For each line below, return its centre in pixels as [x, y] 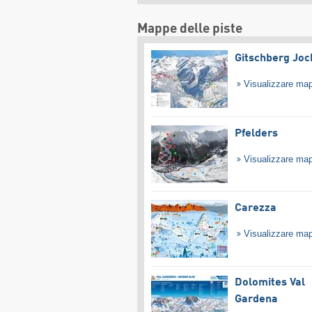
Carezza [255, 208]
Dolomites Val [270, 283]
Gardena [256, 300]
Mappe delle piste [189, 29]
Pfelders [256, 133]
